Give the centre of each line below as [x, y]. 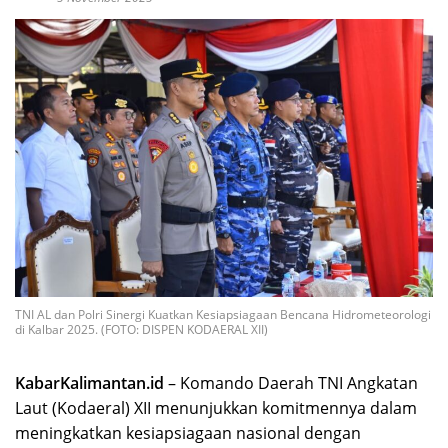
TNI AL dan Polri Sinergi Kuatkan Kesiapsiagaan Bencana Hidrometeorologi [223, 315]
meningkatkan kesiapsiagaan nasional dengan [188, 433]
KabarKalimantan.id [89, 383]
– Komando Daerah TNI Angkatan [291, 383]
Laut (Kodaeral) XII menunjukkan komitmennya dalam [216, 408]
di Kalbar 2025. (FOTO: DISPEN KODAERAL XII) [141, 330]
